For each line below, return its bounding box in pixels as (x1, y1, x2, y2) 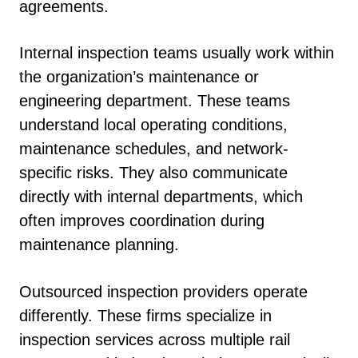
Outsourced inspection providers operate (19, 282, 308, 300)
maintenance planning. (19, 236, 179, 254)
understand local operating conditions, (19, 116, 288, 134)
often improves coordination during (19, 212, 265, 230)
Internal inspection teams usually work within (19, 44, 334, 62)
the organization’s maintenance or (19, 68, 259, 86)
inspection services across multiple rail (19, 330, 290, 348)
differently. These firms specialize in (19, 306, 272, 324)
